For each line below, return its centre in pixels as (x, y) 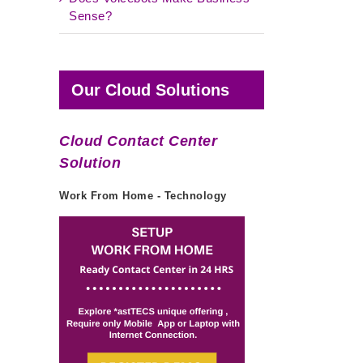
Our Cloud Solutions (150, 90)
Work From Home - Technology (143, 196)
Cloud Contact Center (138, 141)
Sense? (90, 15)
